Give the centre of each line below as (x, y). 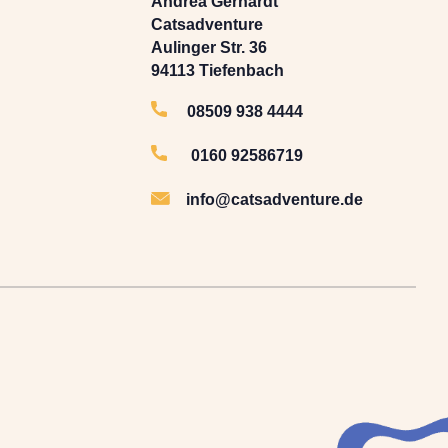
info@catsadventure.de (274, 199)
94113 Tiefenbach (217, 70)
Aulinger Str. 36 (210, 47)
